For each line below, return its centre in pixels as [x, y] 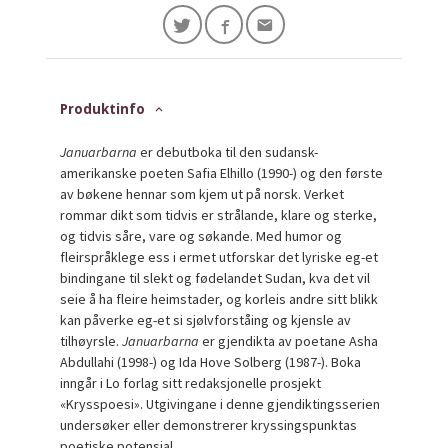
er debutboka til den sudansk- [228, 151]
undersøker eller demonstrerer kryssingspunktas [209, 424]
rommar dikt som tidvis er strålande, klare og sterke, [219, 214]
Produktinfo [103, 108]
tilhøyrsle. [91, 340]
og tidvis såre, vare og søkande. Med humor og [201, 235]
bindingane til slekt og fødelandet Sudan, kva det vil [215, 277]
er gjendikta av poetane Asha [289, 340]
